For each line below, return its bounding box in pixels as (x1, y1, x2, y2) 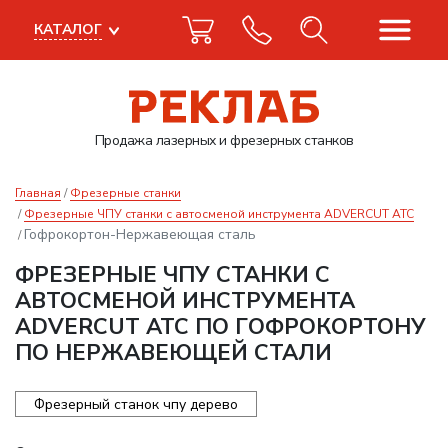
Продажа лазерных (94, 131, 216, 150)
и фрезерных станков (215, 131, 354, 150)
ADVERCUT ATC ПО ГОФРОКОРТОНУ (15, 312, 426, 342)
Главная (15, 185, 61, 201)
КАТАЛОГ (34, 20, 102, 39)
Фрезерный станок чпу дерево (34, 394, 238, 414)
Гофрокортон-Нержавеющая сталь (24, 225, 256, 244)
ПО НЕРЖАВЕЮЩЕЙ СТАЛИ (15, 338, 332, 368)
